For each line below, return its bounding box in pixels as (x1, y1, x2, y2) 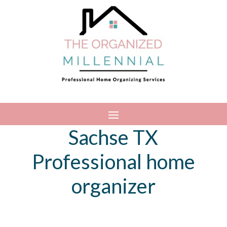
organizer (71, 174, 156, 199)
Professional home (31, 149, 195, 174)
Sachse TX (68, 125, 159, 150)
